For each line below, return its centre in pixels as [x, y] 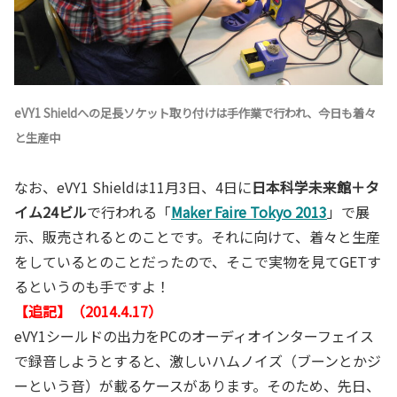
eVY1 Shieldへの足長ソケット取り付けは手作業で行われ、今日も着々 [195, 113]
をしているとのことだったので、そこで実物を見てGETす [198, 261]
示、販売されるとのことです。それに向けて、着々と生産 [197, 236]
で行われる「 [129, 211]
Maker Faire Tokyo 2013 [249, 211]
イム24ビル [51, 211]
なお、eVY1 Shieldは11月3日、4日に [133, 187]
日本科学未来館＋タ [315, 187]
